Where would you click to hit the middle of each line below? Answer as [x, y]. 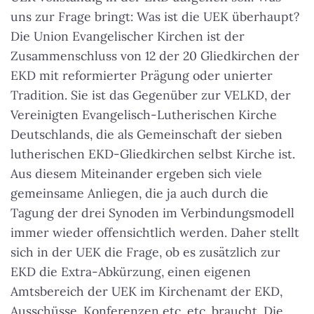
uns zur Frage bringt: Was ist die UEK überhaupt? [155, 16]
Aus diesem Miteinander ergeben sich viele [136, 173]
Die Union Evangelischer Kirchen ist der [128, 36]
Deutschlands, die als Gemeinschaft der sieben [146, 134]
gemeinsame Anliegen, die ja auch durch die [139, 193]
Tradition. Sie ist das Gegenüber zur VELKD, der [151, 95]
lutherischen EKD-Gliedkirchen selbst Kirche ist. [153, 154]
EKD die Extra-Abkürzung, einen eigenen [131, 272]
